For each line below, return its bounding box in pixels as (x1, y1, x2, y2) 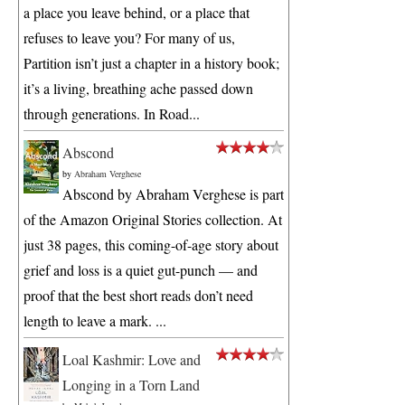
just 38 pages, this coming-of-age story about (24, 235, 278, 255)
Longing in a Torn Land (62, 375, 200, 395)
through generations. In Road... (24, 104, 200, 124)
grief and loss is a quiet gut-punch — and (24, 260, 258, 280)
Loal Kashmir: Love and (62, 350, 201, 370)
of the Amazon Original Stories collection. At (24, 210, 282, 230)
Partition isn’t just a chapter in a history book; (24, 53, 279, 73)
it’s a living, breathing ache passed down (24, 79, 253, 99)
